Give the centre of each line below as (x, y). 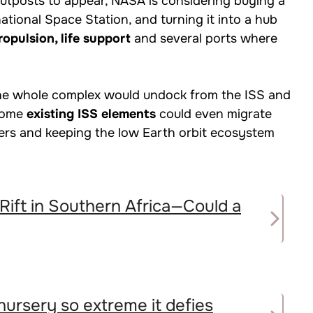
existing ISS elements (91, 114)
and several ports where (204, 39)
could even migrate (214, 114)
